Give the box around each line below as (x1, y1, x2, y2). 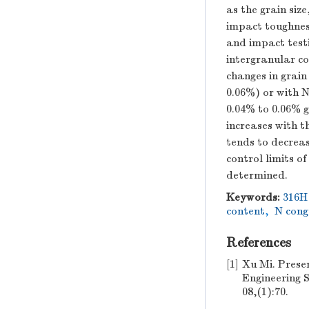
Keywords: (226, 191, 280, 203)
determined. (226, 169, 288, 181)
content (226, 205, 265, 217)
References (226, 235, 291, 250)
